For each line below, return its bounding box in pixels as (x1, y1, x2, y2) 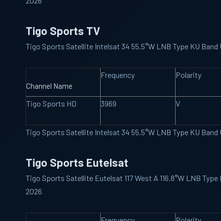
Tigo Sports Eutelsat (26, 155, 128, 169)
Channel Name (26, 81, 73, 90)
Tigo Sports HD (26, 99, 76, 108)
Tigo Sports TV (26, 24, 100, 37)
